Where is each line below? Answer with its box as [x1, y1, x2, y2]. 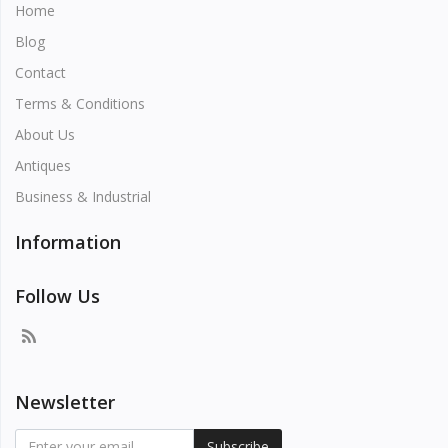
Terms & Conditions [15, 94, 145, 113]
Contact [15, 63, 66, 82]
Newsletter [15, 390, 115, 414]
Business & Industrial [15, 187, 151, 206]
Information [15, 230, 121, 254]
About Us [15, 125, 75, 144]
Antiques [15, 156, 71, 175]
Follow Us [15, 284, 100, 308]
